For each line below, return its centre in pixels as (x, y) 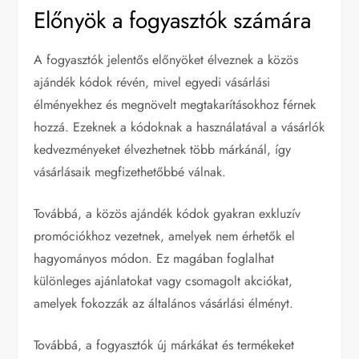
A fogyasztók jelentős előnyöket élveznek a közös (166, 60)
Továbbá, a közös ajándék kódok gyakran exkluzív (167, 214)
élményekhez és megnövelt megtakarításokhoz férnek (175, 105)
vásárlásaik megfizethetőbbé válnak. (130, 172)
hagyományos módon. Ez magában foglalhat (154, 259)
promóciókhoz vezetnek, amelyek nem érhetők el (165, 236)
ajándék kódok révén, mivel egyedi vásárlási (152, 83)
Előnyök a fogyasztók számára (173, 21)
